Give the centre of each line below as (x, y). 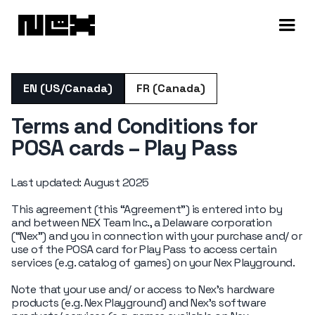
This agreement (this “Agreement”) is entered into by (147, 209)
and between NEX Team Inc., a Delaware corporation (142, 223)
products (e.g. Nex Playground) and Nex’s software (139, 303)
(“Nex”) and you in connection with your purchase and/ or (157, 236)
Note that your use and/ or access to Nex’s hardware (143, 289)
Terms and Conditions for (134, 126)
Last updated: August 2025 (80, 182)
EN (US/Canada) (68, 88)
